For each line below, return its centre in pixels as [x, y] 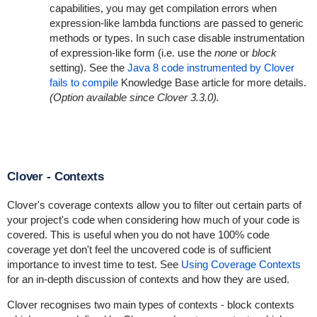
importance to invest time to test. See [94, 264]
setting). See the [88, 68]
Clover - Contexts [55, 177]
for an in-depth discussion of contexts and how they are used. [148, 279]
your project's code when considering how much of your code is [153, 220]
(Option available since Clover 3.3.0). [134, 97]
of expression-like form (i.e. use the [132, 53]
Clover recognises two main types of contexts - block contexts [150, 305]
